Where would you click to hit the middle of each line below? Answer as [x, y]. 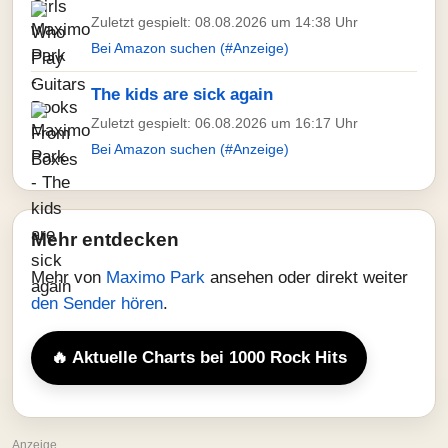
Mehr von [68, 277]
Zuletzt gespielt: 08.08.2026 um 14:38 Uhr [224, 22]
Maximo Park [158, 277]
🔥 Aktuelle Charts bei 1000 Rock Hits [199, 357]
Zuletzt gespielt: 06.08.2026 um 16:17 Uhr [224, 123]
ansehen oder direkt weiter [309, 277]
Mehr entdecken [105, 239]
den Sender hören [97, 303]
